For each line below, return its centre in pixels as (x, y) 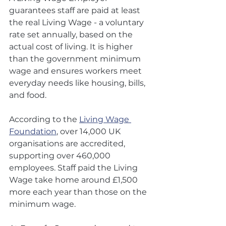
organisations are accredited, (68, 144)
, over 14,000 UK (90, 131)
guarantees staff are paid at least (76, 10)
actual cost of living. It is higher (72, 47)
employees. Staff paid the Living (74, 168)
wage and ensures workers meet (76, 71)
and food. (28, 95)
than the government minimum (76, 59)
